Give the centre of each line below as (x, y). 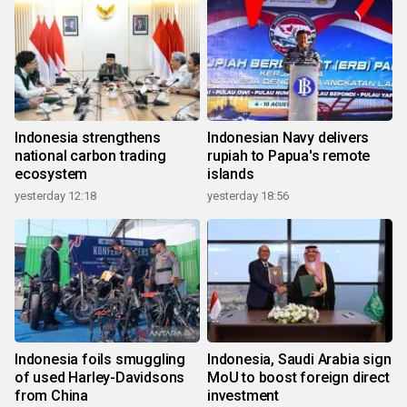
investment (243, 396)
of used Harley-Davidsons (100, 378)
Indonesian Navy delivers (288, 138)
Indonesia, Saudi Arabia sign (299, 360)
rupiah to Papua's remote (289, 156)
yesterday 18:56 (248, 196)
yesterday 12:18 (55, 196)
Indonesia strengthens (88, 138)
